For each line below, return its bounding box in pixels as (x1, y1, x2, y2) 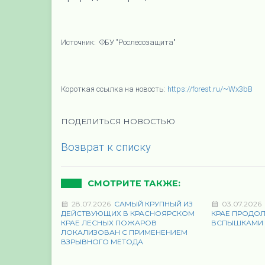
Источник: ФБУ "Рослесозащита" (61, 37, 176, 47)
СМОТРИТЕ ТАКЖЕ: (88, 177, 180, 189)
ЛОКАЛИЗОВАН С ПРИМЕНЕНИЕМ (61, 227, 188, 237)
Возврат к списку (61, 140, 151, 154)
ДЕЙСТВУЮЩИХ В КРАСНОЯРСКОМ (61, 208, 195, 218)
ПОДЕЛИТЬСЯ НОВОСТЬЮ (61, 116, 175, 126)
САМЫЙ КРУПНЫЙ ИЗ (114, 199, 193, 208)
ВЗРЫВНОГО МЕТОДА (61, 237, 143, 246)
